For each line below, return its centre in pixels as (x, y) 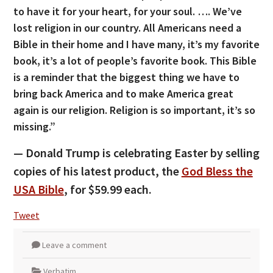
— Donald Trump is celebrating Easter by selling (136, 152)
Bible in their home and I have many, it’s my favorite (136, 44)
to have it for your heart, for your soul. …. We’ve (127, 11)
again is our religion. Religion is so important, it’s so (134, 110)
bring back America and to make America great (123, 93)
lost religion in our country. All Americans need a (127, 27)
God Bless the (217, 171)
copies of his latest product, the (97, 171)
